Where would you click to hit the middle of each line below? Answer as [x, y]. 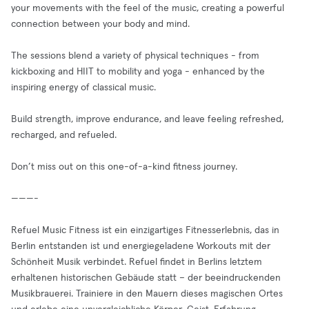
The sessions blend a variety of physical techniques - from [135, 56]
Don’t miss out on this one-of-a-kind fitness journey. [124, 167]
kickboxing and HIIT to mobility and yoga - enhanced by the [138, 72]
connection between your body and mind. [100, 24]
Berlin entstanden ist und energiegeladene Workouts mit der [141, 246]
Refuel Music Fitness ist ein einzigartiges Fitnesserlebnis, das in [145, 230]
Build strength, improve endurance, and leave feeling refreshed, [147, 119]
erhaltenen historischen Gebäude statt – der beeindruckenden [146, 278]
